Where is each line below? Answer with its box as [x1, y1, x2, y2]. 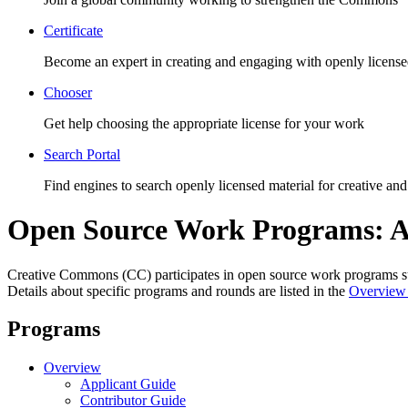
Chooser [44, 84, 92, 100]
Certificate [44, 22, 103, 38]
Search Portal [44, 146, 120, 162]
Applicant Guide [80, 376, 176, 393]
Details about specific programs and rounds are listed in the [7, 282, 349, 299]
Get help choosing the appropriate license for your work [44, 115, 364, 131]
